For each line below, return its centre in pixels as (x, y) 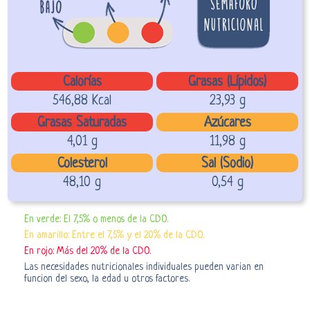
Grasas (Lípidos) (228, 82)
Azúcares (227, 123)
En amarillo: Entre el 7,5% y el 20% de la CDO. (115, 235)
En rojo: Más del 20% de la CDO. (88, 251)
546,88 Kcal (82, 101)
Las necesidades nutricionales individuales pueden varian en (144, 267)
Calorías (82, 82)
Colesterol (82, 164)
